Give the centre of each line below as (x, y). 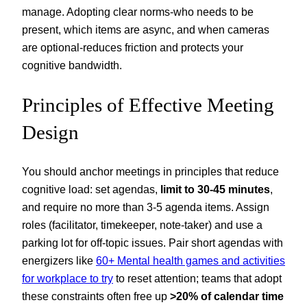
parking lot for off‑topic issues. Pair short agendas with (152, 242)
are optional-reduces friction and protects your (133, 48)
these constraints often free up (96, 296)
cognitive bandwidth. (72, 65)
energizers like (59, 260)
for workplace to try (67, 278)
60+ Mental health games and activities (191, 260)
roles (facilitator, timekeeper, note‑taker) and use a (142, 224)
